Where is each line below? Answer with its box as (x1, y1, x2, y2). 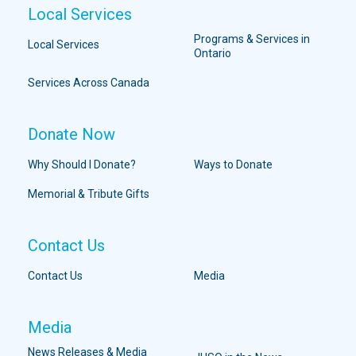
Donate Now (28, 125, 115, 145)
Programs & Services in (194, 33, 311, 46)
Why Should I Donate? (28, 158, 136, 172)
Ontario (194, 47, 232, 60)
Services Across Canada (28, 76, 149, 90)
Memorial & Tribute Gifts (28, 188, 149, 201)
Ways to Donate (194, 158, 273, 172)
